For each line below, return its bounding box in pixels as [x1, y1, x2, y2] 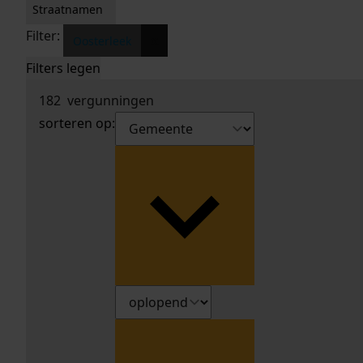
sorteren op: [39, 114, 115, 133]
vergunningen [61, 92, 154, 110]
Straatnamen [32, 2, 103, 18]
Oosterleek [73, 32, 131, 49]
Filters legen [26, 59, 100, 78]
